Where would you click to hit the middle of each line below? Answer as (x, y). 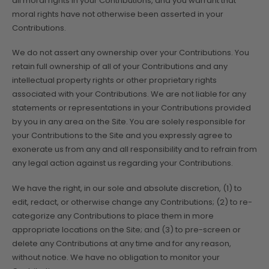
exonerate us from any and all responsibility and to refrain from (134, 150)
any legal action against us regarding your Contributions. (122, 163)
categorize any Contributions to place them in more (113, 216)
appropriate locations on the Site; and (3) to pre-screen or (126, 229)
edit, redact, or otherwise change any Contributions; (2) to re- (132, 202)
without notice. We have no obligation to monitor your (116, 257)
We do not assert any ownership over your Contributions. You (131, 53)
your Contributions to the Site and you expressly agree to (122, 136)
